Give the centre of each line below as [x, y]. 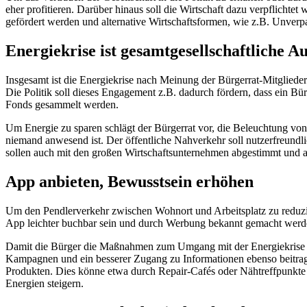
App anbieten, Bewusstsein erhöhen [130, 182]
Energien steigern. [45, 283]
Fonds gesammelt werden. [62, 105]
